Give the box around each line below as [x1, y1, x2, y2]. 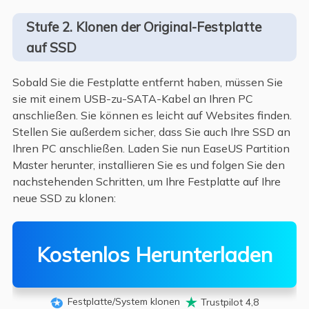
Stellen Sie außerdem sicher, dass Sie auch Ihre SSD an [12, 124, 290, 139]
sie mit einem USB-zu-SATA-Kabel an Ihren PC [12, 91, 253, 106]
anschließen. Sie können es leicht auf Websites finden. [12, 108, 292, 122]
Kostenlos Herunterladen [37, 241, 272, 268]
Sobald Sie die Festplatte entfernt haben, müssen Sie [12, 74, 283, 89]
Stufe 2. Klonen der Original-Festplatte [26, 18, 261, 35]
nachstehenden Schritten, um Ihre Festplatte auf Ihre [12, 174, 281, 188]
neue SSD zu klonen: [12, 190, 116, 205]
